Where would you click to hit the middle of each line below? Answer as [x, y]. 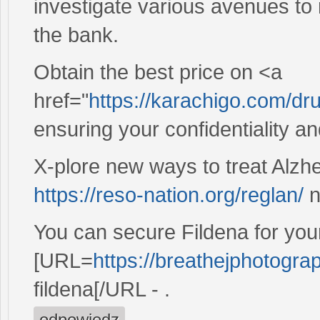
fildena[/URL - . [102, 289]
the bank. [76, 35]
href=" [61, 100]
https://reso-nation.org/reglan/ [169, 195]
